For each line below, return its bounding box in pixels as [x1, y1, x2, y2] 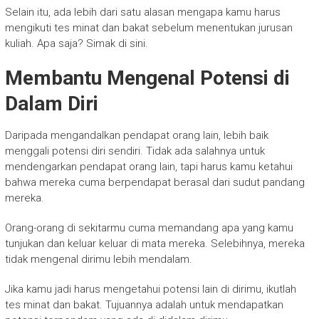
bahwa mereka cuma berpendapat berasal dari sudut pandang [4, 175, 305, 189]
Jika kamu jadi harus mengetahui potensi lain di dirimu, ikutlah [4, 282, 296, 296]
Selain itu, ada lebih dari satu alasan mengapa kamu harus [4, 5, 281, 19]
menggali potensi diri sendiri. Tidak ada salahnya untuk [4, 144, 265, 157]
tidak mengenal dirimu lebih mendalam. [4, 252, 192, 266]
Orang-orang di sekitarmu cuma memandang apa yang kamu [4, 221, 293, 234]
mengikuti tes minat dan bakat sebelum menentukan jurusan [4, 21, 293, 34]
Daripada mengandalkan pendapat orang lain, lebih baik [4, 128, 268, 142]
